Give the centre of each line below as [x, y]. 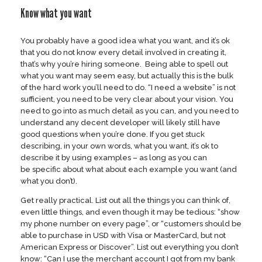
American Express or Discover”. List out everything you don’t [130, 247]
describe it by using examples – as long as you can [114, 157]
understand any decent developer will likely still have [120, 122]
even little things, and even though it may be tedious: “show [130, 212]
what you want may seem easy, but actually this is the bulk [127, 75]
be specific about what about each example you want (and [129, 169]
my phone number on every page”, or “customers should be [131, 223]
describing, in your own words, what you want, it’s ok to [119, 146]
